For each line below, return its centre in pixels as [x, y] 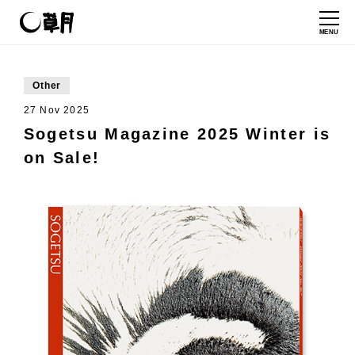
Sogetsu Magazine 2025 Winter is [177, 134]
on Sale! [62, 158]
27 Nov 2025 [57, 110]
